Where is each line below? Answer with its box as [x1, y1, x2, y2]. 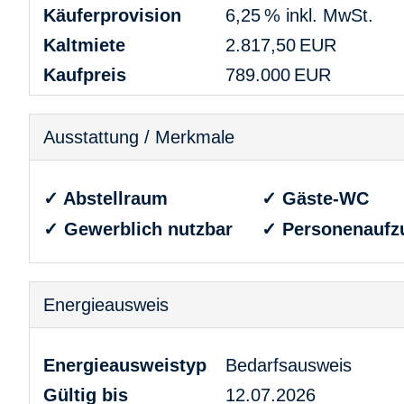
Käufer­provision [43, 5, 181, 25]
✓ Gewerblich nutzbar [43, 218, 233, 239]
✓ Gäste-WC [261, 188, 369, 208]
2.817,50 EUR [225, 34, 336, 55]
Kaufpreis [43, 64, 126, 85]
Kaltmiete [43, 34, 125, 55]
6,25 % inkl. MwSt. [225, 5, 373, 25]
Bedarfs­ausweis [225, 354, 352, 375]
